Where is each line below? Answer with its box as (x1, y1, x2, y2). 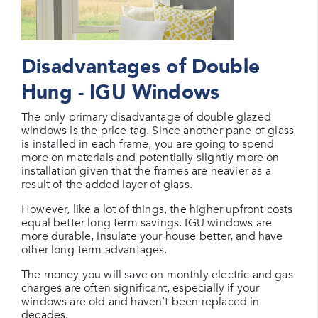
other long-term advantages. (21, 242, 168, 258)
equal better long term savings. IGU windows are (21, 215, 273, 231)
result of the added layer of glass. (21, 177, 192, 192)
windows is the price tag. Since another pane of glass (21, 123, 295, 138)
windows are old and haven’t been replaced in (21, 294, 260, 309)
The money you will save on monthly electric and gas (21, 267, 293, 283)
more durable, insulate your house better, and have (21, 229, 283, 244)
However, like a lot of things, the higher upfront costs (21, 202, 293, 217)
